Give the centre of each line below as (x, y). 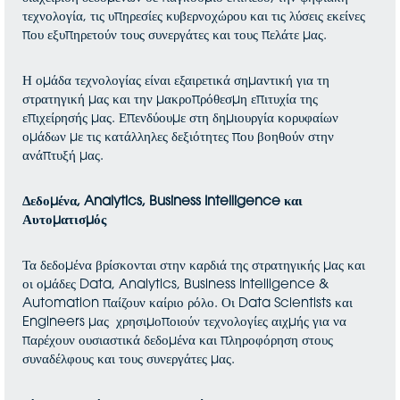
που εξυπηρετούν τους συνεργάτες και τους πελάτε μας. (175, 36)
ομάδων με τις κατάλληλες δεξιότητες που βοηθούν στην (178, 138)
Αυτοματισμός (64, 221)
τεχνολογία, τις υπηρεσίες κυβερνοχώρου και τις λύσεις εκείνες (194, 17)
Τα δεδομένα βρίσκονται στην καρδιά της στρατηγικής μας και (194, 267)
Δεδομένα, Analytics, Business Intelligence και (162, 202)
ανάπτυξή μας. (63, 157)
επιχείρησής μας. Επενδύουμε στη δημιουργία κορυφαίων (180, 119)
